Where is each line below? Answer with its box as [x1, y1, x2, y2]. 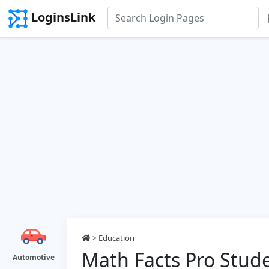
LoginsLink [31, 9, 95, 26]
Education [98, 232, 134, 243]
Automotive [13, 252, 55, 262]
